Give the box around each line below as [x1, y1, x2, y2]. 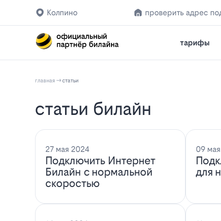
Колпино [47, 8, 78, 17]
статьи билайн [45, 98, 152, 119]
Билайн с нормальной [45, 166, 152, 179]
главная [35, 77, 56, 84]
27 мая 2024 [45, 145, 89, 154]
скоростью [45, 177, 100, 190]
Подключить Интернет [45, 154, 155, 167]
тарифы [180, 38, 210, 47]
